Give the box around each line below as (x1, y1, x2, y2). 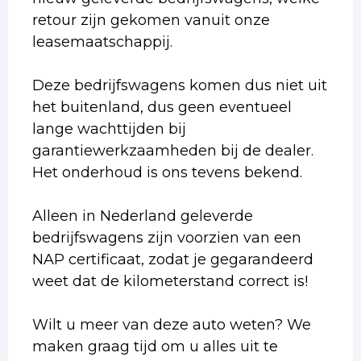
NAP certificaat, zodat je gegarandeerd (32, 250, 313, 268)
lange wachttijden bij (32, 119, 186, 138)
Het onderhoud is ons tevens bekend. (32, 163, 302, 181)
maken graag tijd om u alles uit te (32, 337, 278, 355)
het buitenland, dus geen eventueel (32, 98, 292, 116)
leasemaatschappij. (32, 32, 172, 51)
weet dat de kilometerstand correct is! (32, 272, 308, 290)
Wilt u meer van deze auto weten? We (32, 315, 311, 334)
